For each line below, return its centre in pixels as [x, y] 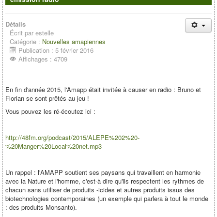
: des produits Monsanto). [41, 207]
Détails [15, 24]
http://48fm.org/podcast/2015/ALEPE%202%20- [72, 137]
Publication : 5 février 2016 [56, 50]
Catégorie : [26, 41]
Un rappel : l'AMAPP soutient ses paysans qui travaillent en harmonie [103, 172]
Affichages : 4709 [43, 59]
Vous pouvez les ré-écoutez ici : [50, 111]
